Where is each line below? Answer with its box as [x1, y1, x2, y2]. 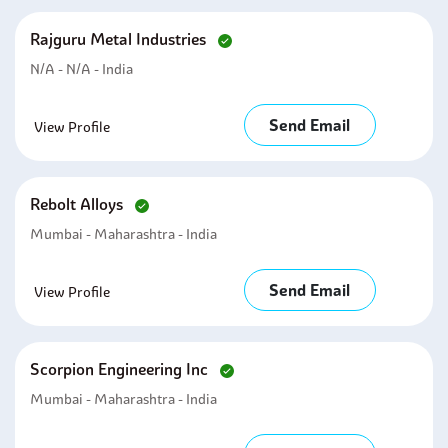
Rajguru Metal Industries [30, 29, 210, 49]
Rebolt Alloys [30, 194, 127, 214]
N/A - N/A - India [30, 60, 133, 78]
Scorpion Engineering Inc [30, 359, 212, 379]
